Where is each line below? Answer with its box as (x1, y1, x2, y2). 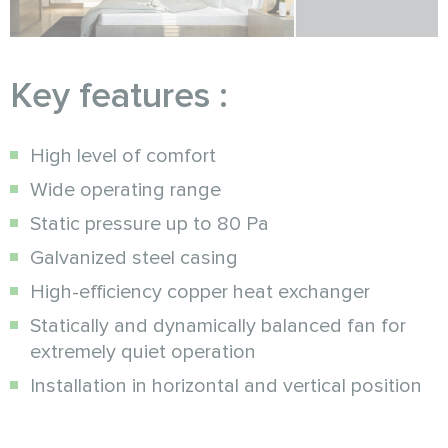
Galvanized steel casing (30, 245, 238, 270)
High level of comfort (30, 143, 216, 168)
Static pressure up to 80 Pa (30, 211, 269, 236)
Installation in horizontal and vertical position (30, 373, 422, 398)
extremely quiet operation (30, 339, 256, 364)
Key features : (10, 73, 228, 118)
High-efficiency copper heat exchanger (30, 279, 370, 304)
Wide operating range (30, 177, 221, 202)
